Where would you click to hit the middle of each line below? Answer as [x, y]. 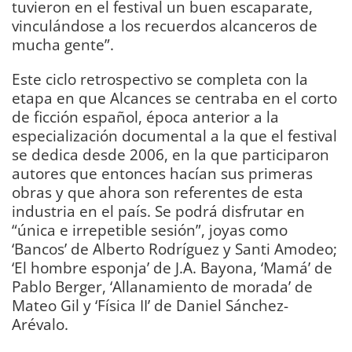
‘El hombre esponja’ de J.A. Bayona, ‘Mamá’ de [172, 267]
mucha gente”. [63, 45]
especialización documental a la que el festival [174, 135]
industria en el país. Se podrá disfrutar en [158, 211]
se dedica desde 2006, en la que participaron [170, 154]
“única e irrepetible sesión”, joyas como [150, 229]
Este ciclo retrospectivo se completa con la [160, 79]
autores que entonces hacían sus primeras [162, 173]
